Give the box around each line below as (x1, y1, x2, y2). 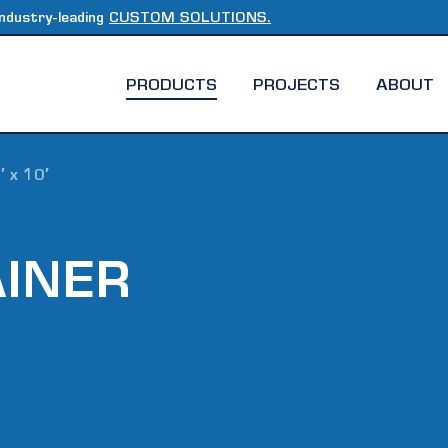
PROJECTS (253, 77, 340, 94)
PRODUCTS (126, 77, 217, 94)
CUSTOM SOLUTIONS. (108, 12, 271, 26)
